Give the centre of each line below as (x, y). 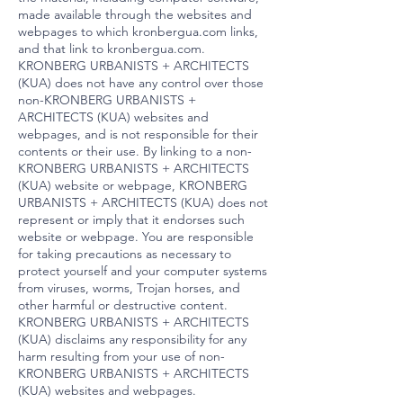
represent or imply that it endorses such (131, 219)
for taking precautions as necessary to (125, 254)
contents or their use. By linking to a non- (135, 151)
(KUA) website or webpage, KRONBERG (133, 185)
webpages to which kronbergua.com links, (138, 31)
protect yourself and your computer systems (143, 271)
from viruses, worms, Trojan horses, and (129, 288)
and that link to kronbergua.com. (112, 49)
